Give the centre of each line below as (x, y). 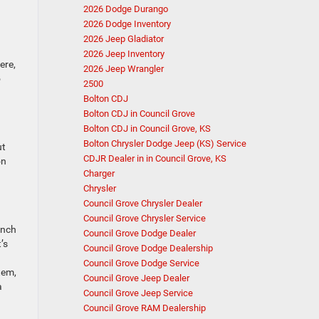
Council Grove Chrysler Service (145, 218)
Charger (99, 173)
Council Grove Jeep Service (138, 293)
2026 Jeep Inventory (124, 54)
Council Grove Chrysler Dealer (143, 203)
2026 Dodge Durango (126, 9)
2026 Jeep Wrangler (124, 69)
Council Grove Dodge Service (141, 263)
